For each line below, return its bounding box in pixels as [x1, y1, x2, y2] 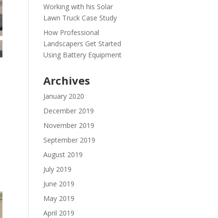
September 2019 [43, 135, 95, 145]
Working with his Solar [43, 2, 113, 11]
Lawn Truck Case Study [43, 13, 117, 22]
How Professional [43, 28, 99, 37]
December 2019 [43, 106, 94, 115]
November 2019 [43, 121, 94, 130]
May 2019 [43, 194, 74, 203]
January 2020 [43, 91, 84, 101]
